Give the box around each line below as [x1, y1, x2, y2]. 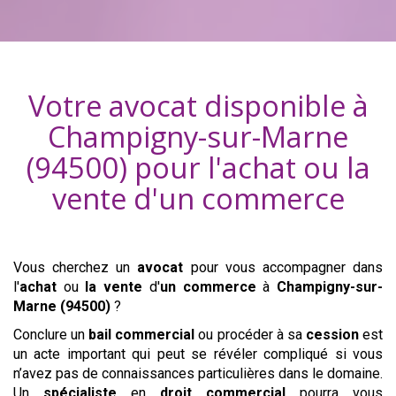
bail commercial [88, 326, 195, 344]
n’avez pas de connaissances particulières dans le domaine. [13, 365, 383, 383]
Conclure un [13, 326, 89, 344]
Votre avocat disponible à [27, 86, 369, 126]
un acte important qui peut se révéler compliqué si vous [13, 346, 383, 363]
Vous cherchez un [13, 259, 138, 277]
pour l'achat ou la [126, 148, 370, 188]
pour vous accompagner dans [183, 259, 384, 277]
